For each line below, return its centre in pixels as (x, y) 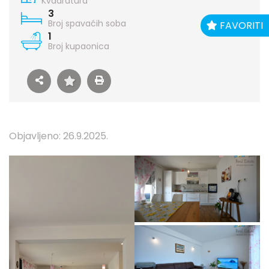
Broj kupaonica (79, 46)
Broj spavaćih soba (87, 23)
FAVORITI (240, 26)
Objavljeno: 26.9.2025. (59, 136)
